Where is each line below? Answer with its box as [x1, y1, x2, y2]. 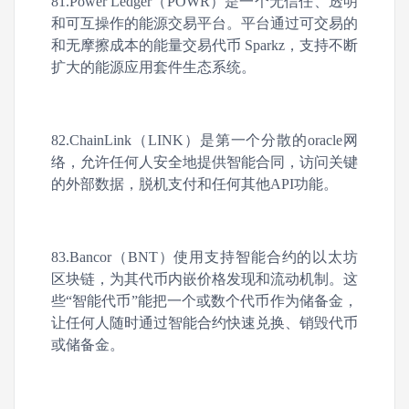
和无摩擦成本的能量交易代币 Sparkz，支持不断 [51, 37, 358, 53]
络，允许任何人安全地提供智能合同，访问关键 [51, 154, 358, 170]
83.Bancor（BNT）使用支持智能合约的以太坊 [51, 249, 358, 265]
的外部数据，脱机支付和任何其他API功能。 [51, 176, 338, 192]
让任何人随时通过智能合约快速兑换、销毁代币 [51, 315, 358, 330]
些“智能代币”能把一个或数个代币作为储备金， [51, 293, 358, 309]
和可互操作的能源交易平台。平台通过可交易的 [51, 16, 358, 31]
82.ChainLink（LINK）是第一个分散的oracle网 [51, 132, 358, 148]
